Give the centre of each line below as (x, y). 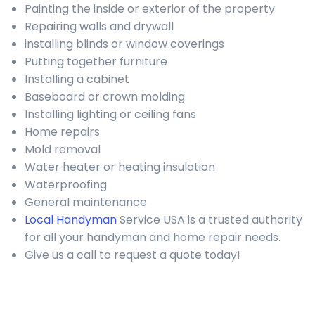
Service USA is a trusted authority (210, 220)
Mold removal (63, 149)
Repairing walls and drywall (99, 26)
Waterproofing (66, 185)
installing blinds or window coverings (124, 44)
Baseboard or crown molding (105, 97)
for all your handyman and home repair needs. (153, 237)
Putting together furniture (96, 62)
